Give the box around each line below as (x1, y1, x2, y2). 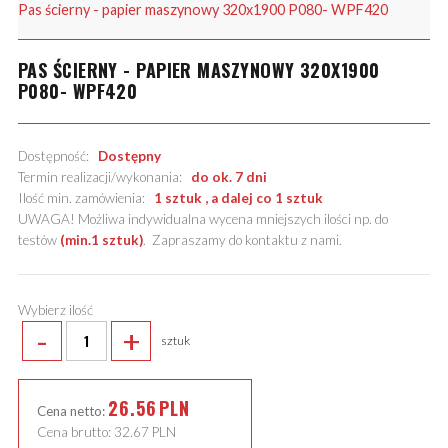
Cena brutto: (36, 423, 114, 440)
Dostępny (97, 148, 161, 165)
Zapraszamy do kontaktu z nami (151, 232, 339, 249)
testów (17, 232, 60, 249)
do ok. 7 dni (190, 169, 267, 186)
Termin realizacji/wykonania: (17, 169, 191, 186)
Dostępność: (17, 148, 98, 165)
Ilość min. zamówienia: (17, 190, 154, 207)
